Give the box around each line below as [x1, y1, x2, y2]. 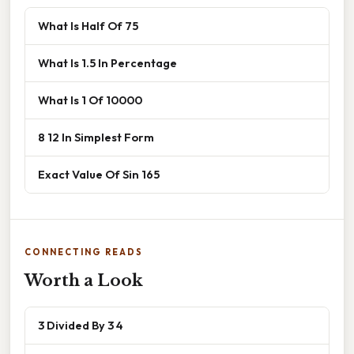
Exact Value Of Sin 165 [38, 167, 160, 183]
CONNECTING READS [24, 247, 143, 258]
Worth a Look [24, 271, 143, 291]
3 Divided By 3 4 [38, 318, 123, 333]
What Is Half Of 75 [38, 18, 138, 34]
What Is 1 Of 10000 [38, 92, 142, 108]
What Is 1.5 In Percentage [38, 55, 177, 71]
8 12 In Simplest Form [38, 130, 154, 145]
